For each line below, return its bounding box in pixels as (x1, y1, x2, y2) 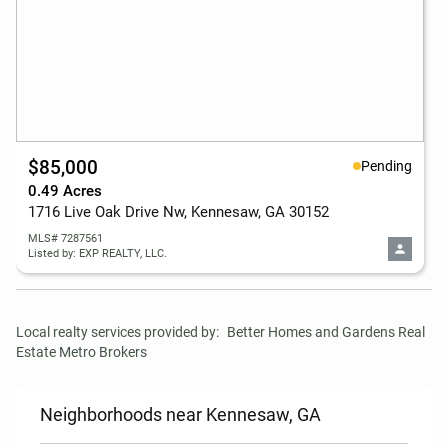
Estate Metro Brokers (16, 344, 147, 360)
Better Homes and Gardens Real (227, 324, 425, 340)
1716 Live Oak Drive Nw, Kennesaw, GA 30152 (28, 203, 329, 221)
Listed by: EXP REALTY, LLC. (28, 247, 167, 260)
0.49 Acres (28, 182, 102, 200)
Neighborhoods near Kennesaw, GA (40, 404, 321, 425)
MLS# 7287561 (28, 232, 103, 245)
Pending (361, 157, 412, 174)
